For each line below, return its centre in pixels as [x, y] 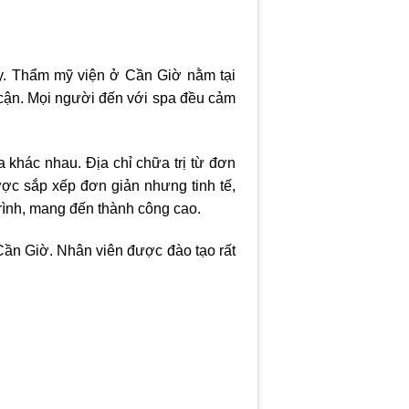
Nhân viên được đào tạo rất [146, 250]
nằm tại [209, 75]
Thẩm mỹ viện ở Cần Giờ [97, 75]
